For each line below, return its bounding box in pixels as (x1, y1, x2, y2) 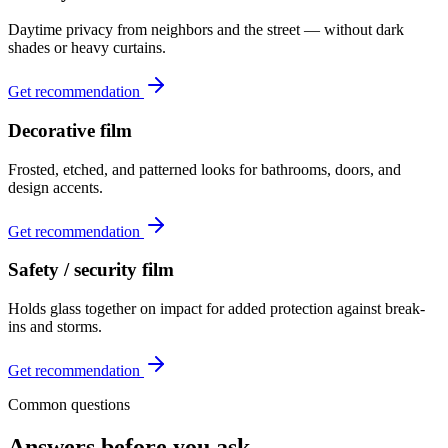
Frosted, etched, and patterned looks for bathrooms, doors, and (8, 160, 401, 178)
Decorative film (8, 120, 132, 141)
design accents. (8, 178, 103, 196)
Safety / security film (8, 259, 174, 281)
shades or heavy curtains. (8, 39, 166, 57)
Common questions (8, 396, 130, 414)
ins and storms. (8, 318, 102, 336)
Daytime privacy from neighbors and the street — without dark (8, 21, 404, 39)
